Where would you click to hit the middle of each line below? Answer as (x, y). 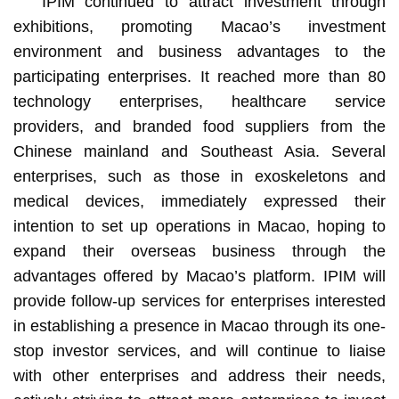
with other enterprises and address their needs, (199, 375)
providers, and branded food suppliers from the (199, 126)
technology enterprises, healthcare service (199, 101)
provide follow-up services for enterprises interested (199, 301)
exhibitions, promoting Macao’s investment (199, 26)
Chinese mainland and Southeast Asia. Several (199, 151)
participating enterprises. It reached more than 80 (199, 76)
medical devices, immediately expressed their (199, 201)
